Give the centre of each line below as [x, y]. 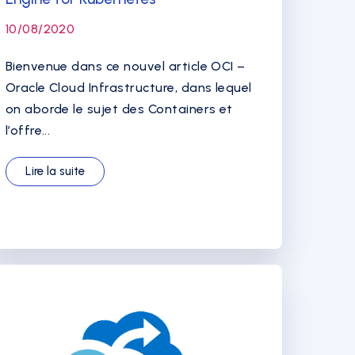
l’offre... [28, 130]
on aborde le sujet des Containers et [119, 109]
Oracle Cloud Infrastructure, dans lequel [128, 88]
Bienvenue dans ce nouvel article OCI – [125, 66]
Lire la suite [55, 171]
